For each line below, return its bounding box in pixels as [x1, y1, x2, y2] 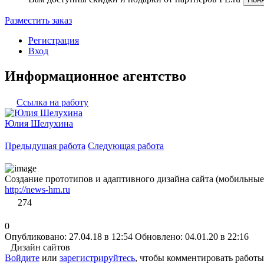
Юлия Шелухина [5, 118, 73, 128]
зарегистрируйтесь [60, 252, 135, 263]
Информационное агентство [5, 68, 186, 84]
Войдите [5, 252, 39, 263]
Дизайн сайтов [11, 242, 70, 252]
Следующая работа [88, 140, 164, 151]
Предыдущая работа [5, 140, 85, 151]
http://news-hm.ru [5, 184, 70, 194]
